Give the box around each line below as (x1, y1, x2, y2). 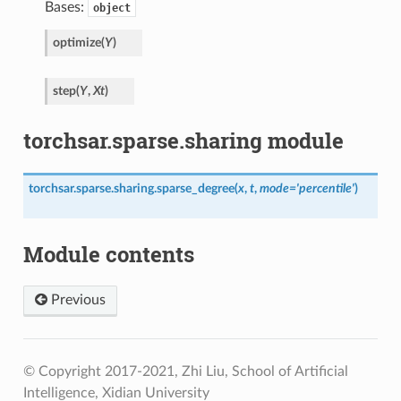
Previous (47, 293, 106, 308)
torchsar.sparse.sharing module (22, 125, 344, 155)
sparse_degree (156, 181, 235, 195)
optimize (52, 35, 101, 49)
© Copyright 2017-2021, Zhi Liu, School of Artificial (22, 364, 348, 380)
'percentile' (295, 181, 354, 195)
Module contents (22, 239, 194, 269)
